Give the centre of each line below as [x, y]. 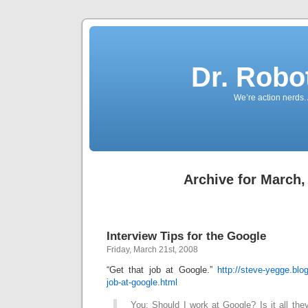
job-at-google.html [142, 282]
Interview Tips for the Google [186, 236]
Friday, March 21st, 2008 [152, 250]
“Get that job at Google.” [162, 270]
